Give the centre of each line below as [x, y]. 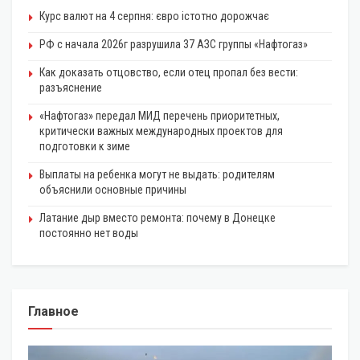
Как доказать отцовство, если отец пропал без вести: [169, 73]
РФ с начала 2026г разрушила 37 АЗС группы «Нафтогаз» [174, 45]
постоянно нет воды [89, 233]
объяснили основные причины [113, 190]
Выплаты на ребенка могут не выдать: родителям [157, 175]
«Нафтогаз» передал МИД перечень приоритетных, [160, 116]
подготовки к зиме [85, 147]
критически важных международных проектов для [161, 131]
